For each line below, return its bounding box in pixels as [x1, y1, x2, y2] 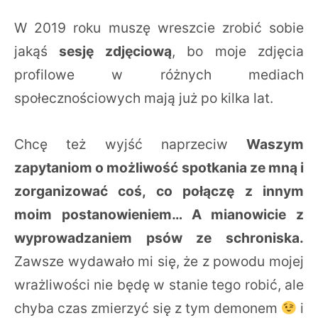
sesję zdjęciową [59, 42, 172, 60]
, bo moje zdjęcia [171, 42, 305, 60]
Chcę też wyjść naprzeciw [14, 135, 246, 153]
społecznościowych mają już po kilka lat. [14, 89, 277, 106]
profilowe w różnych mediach [14, 65, 304, 83]
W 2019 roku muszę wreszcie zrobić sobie [14, 18, 304, 36]
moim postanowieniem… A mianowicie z [14, 205, 304, 223]
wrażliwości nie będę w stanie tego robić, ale [14, 275, 304, 293]
